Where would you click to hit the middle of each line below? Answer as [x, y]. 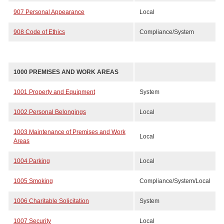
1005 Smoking [33, 181]
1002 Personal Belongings [50, 112]
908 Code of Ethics [39, 32]
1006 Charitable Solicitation [51, 201]
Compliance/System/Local [175, 181]
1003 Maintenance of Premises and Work [69, 132]
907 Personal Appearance [49, 12]
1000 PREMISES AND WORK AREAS [66, 72]
